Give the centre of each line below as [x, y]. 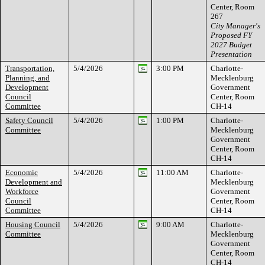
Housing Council [33, 224]
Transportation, [30, 68]
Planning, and [28, 78]
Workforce [22, 191]
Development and [34, 182]
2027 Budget [231, 45]
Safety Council [29, 120]
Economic [22, 172]
